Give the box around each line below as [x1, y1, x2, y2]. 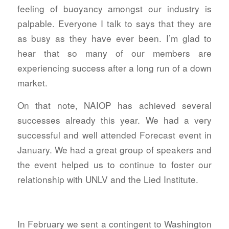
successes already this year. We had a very [17, 113, 212, 126]
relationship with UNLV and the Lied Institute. [17, 172, 198, 186]
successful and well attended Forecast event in [17, 128, 212, 141]
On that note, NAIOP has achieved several [17, 98, 212, 111]
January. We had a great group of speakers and [17, 143, 212, 156]
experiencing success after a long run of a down [17, 61, 212, 75]
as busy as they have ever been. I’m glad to [17, 32, 212, 45]
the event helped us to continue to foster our [17, 157, 212, 171]
